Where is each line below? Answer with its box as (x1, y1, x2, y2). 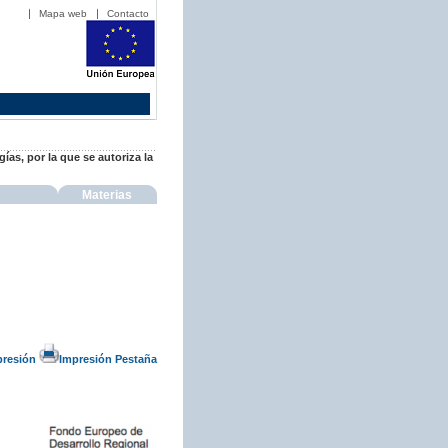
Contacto (107, 8, 149, 19)
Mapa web (39, 8, 87, 19)
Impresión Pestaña (59, 352, 157, 365)
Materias (82, 188, 133, 202)
